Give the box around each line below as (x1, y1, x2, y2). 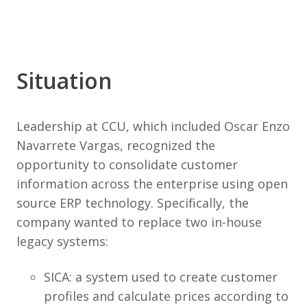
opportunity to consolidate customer (16, 156, 238, 173)
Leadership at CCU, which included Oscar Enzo (16, 118, 290, 134)
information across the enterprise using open (16, 175, 288, 192)
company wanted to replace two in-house (16, 214, 262, 230)
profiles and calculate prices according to (44, 288, 288, 304)
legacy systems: (16, 233, 108, 249)
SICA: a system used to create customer (44, 269, 278, 285)
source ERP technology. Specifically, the (16, 195, 249, 211)
